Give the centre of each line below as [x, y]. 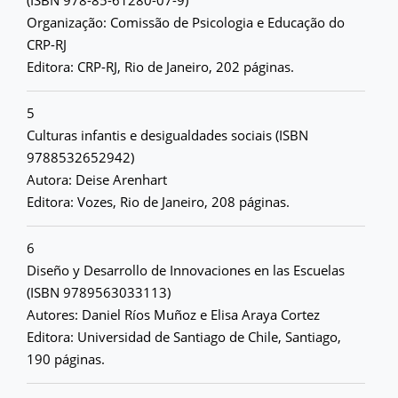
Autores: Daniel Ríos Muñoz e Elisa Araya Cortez [173, 314]
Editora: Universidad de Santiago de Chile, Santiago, [184, 337]
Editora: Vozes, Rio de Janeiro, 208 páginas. [158, 202]
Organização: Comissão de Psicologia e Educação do [186, 22]
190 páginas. [66, 359]
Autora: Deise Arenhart [97, 179]
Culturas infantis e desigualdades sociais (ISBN [167, 135]
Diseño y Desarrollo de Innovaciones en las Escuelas [186, 270]
